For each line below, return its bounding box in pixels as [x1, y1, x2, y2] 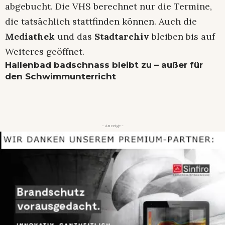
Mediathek [5, 30, 57, 42]
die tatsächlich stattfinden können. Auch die [5, 15, 197, 27]
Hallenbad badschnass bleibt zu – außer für [5, 59, 203, 70]
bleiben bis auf [152, 30, 215, 42]
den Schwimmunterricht [5, 71, 116, 81]
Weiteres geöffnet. [5, 45, 84, 57]
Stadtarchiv [94, 30, 152, 42]
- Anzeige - [101, 123, 124, 128]
